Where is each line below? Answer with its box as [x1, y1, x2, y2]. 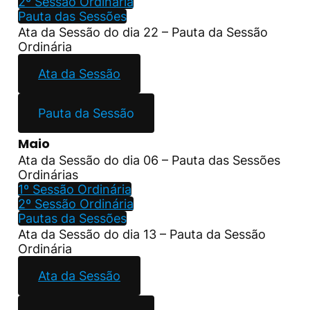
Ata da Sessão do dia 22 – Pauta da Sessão [18, 24, 268, 39]
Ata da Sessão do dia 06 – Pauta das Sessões [18, 152, 280, 167]
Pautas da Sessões [18, 210, 127, 226]
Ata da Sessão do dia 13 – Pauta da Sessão [18, 226, 266, 241]
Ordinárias [18, 167, 78, 182]
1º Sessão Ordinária [18, 181, 131, 197]
